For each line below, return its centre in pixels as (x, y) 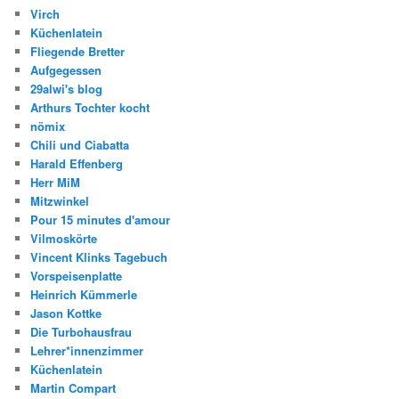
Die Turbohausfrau (81, 332)
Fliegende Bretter (78, 52)
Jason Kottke (66, 313)
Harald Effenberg (77, 164)
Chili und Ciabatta (80, 145)
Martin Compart (73, 388)
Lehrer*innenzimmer (87, 351)
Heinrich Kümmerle (84, 295)
